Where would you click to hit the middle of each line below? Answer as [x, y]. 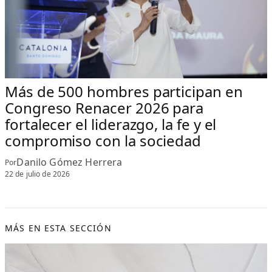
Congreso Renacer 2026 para [104, 108]
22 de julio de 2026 [38, 174]
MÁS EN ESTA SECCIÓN [58, 228]
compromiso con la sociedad [103, 141]
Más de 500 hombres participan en [124, 92]
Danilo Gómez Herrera [70, 162]
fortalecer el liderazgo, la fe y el [111, 124]
